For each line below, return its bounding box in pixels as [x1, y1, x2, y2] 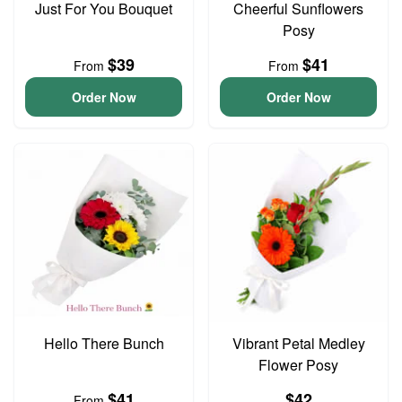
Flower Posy [258, 354, 338, 375]
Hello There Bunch [43, 333, 164, 354]
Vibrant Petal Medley [232, 333, 365, 354]
